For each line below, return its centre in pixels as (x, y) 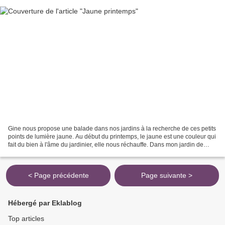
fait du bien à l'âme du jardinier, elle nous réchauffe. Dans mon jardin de (106, 145)
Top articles (26, 219)
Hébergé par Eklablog (45, 203)
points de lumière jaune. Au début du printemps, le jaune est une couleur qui (112, 137)
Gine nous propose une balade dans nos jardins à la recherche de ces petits (112, 129)
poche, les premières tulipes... (49, 153)
